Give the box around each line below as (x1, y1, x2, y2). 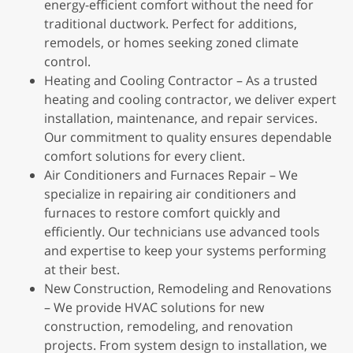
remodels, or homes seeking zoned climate (44, 34, 299, 51)
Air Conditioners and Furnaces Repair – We (44, 166, 298, 184)
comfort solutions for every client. (44, 147, 245, 165)
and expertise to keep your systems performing (44, 242, 326, 259)
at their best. (44, 261, 120, 278)
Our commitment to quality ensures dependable (44, 128, 332, 146)
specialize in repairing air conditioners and (44, 185, 296, 203)
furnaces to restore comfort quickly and (44, 204, 281, 221)
